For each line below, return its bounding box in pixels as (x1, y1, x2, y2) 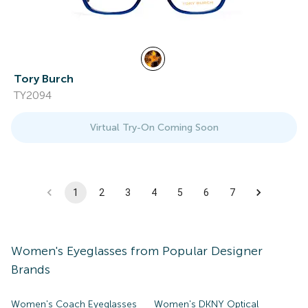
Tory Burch (14, 72, 74, 85)
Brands (11, 262, 50, 277)
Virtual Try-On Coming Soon (89, 122, 219, 133)
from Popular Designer (127, 243, 263, 258)
